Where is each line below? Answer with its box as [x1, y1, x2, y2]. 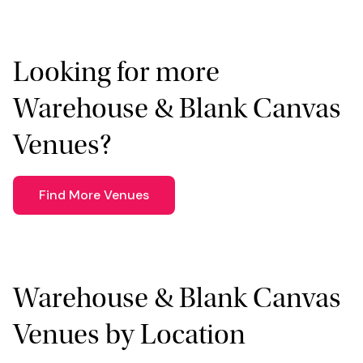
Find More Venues [39, 186, 149, 203]
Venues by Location [13, 317, 246, 351]
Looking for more [13, 54, 220, 88]
